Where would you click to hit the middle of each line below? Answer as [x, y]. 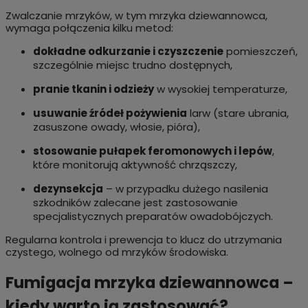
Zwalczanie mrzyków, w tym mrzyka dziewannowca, [136, 15]
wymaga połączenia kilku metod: [89, 27]
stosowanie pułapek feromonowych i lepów [152, 151]
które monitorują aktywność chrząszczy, [135, 164]
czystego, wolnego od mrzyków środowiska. [117, 252]
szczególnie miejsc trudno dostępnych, [132, 65]
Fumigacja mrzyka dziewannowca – [149, 283]
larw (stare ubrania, [238, 113]
